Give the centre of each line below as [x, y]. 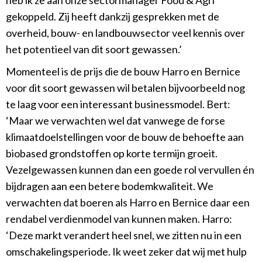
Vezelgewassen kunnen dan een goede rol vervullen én [130, 170]
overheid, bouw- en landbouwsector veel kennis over [125, 33]
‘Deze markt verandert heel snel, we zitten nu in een [124, 235]
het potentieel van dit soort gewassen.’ [94, 49]
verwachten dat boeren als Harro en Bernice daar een [128, 203]
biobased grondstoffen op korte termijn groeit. [112, 154]
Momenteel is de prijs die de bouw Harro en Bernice [123, 72]
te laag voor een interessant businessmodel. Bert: [118, 104]
